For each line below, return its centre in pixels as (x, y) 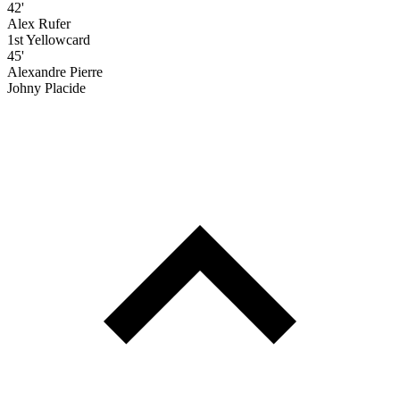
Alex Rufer (39, 23)
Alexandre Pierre (55, 71)
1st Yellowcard (49, 39)
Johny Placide (46, 87)
